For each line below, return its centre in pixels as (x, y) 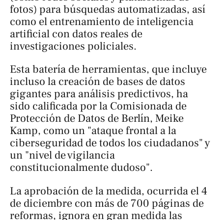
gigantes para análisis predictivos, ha (99, 94)
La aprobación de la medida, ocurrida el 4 (109, 191)
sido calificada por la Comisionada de (98, 106)
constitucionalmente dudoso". (82, 168)
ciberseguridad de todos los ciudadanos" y (110, 143)
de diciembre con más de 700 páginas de (107, 203)
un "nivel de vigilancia (62, 155)
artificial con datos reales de (76, 34)
